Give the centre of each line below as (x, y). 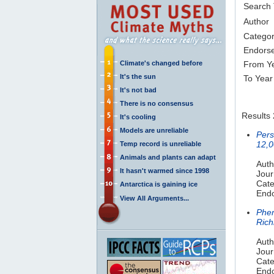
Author (256, 21)
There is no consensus (157, 103)
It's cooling (138, 117)
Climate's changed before (161, 63)
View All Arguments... (154, 198)
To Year (258, 78)
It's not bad (138, 90)
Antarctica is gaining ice (159, 184)
